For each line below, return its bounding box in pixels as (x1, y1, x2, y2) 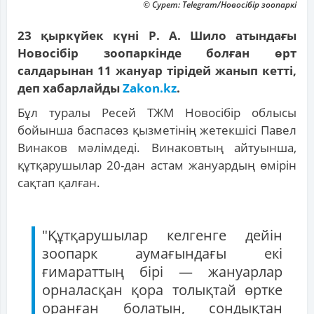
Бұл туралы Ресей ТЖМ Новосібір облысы (18, 104, 296, 121)
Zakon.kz (123, 80, 177, 97)
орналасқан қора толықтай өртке (42, 280, 282, 300)
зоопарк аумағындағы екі (42, 244, 282, 264)
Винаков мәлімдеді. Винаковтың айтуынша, (18, 139, 296, 156)
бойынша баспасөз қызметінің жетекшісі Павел (18, 122, 296, 139)
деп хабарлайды (18, 80, 123, 97)
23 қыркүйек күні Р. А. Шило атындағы (18, 27, 296, 44)
